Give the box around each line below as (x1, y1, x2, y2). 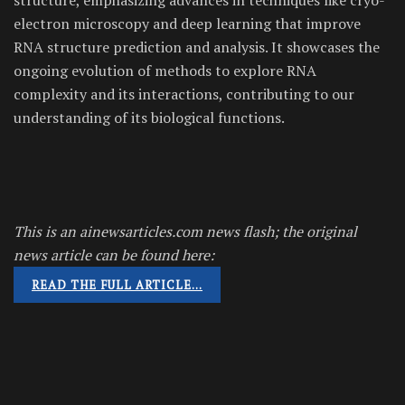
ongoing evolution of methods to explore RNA (14, 60, 316, 80)
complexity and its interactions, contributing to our (14, 83, 354, 104)
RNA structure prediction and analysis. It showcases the (14, 36, 380, 57)
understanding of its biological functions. (14, 107, 285, 127)
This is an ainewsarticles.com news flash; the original (14, 221, 357, 241)
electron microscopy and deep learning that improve (14, 13, 361, 33)
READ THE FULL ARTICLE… (32, 276, 202, 293)
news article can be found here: (14, 244, 214, 265)
